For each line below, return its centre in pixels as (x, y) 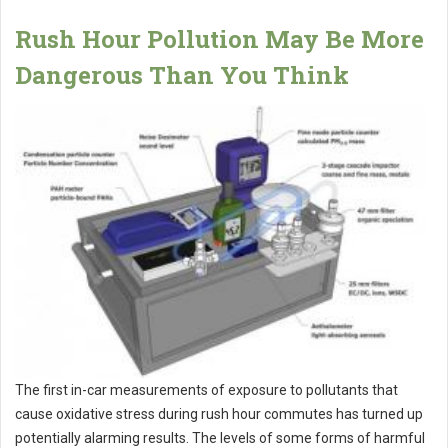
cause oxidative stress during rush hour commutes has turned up (219, 413)
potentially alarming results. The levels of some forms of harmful (220, 437)
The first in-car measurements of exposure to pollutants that (206, 389)
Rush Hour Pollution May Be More (219, 39)
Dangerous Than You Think (182, 75)
